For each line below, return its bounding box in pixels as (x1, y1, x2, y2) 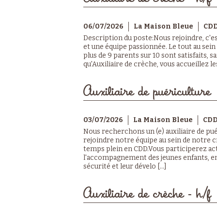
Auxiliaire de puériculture (83, 85, 211, 98)
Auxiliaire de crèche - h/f (83, 187, 211, 201)
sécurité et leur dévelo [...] (83, 162, 167, 170)
